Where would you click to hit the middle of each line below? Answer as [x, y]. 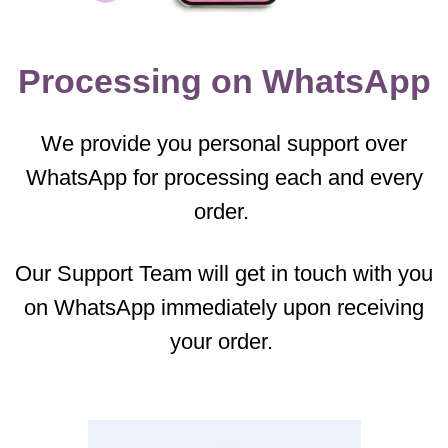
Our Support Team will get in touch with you [224, 273]
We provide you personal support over [224, 143]
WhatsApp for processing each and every [224, 177]
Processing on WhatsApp [224, 81]
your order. [224, 341]
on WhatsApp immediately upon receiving [224, 307]
